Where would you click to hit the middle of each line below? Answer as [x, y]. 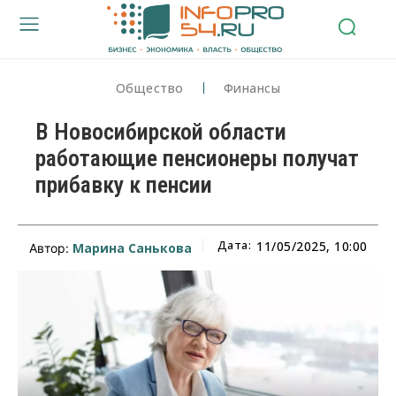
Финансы [252, 88]
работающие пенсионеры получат [197, 158]
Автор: [50, 247]
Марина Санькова [132, 247]
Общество [149, 88]
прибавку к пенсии [124, 184]
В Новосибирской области [161, 131]
